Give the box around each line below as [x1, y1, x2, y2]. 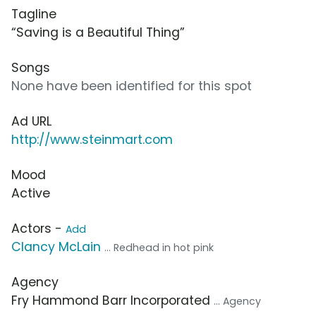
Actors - [11, 219, 66, 237]
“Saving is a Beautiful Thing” [11, 23, 185, 41]
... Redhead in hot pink [104, 240, 214, 255]
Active [11, 184, 50, 202]
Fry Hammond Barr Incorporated [11, 291, 214, 309]
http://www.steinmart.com [11, 130, 173, 148]
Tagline [11, 5, 56, 23]
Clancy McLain [11, 238, 101, 255]
